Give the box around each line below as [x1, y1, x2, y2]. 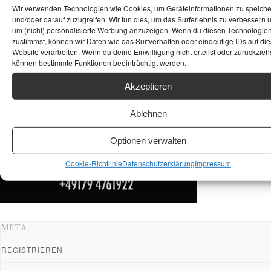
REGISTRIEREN [1, 244, 63, 255]
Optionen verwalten [110, 135, 186, 146]
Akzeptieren [125, 80, 172, 91]
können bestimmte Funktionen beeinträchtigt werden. [12, 57, 186, 68]
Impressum [195, 158, 231, 169]
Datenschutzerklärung [122, 158, 195, 169]
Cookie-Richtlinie [65, 158, 122, 169]
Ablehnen [129, 108, 167, 119]
